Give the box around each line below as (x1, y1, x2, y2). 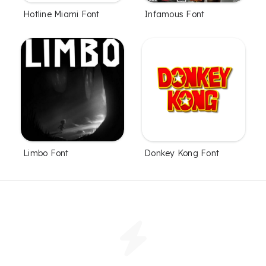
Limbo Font (23, 148, 69, 159)
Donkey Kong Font (144, 148, 219, 159)
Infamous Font (144, 9, 205, 20)
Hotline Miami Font (23, 9, 100, 20)
